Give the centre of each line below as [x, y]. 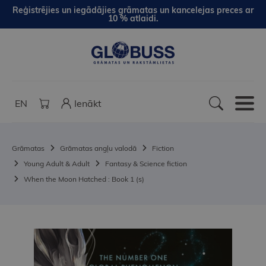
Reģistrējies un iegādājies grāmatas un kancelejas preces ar [133, 10]
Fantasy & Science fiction [146, 164]
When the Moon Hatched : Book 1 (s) [84, 179]
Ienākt [88, 104]
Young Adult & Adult [57, 164]
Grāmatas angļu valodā [98, 148]
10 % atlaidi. [133, 18]
